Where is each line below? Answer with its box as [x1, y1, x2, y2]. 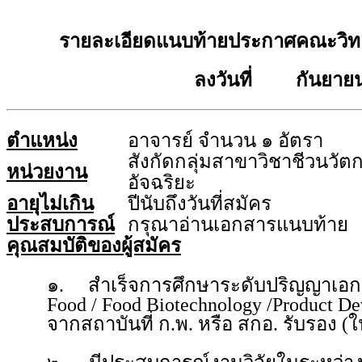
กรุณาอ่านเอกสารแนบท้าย [128, 214, 348, 235]
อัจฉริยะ [128, 172, 196, 193]
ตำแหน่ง [6, 130, 78, 151]
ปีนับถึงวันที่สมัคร [128, 193, 271, 214]
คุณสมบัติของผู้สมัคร [6, 235, 181, 256]
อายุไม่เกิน [6, 193, 94, 214]
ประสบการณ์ [6, 214, 115, 235]
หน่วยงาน [6, 162, 87, 183]
